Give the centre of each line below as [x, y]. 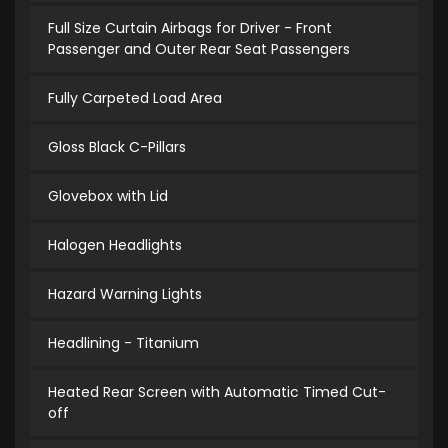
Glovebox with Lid [108, 196]
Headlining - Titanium [123, 343]
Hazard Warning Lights [125, 294]
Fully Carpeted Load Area [135, 98]
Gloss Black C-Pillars [117, 147]
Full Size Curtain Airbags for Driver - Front [190, 28]
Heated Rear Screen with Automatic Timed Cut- [217, 392]
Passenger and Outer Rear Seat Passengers [199, 49]
